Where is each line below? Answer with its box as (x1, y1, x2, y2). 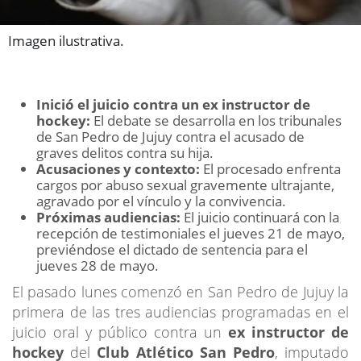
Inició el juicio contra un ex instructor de (36, 94, 310, 114)
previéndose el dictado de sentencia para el (36, 239, 308, 259)
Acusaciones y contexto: (36, 159, 200, 178)
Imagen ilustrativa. (8, 31, 124, 50)
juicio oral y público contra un (12, 322, 228, 342)
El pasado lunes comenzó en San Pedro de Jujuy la (12, 281, 349, 301)
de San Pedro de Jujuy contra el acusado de (36, 127, 305, 146)
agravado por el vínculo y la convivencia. (36, 191, 286, 210)
